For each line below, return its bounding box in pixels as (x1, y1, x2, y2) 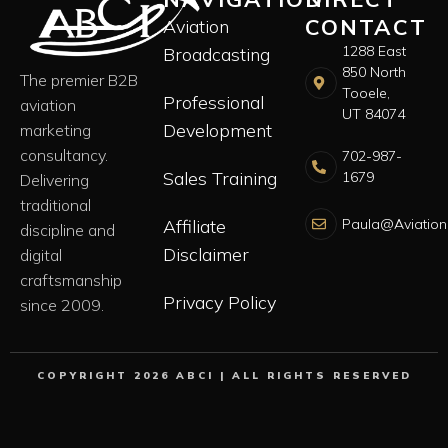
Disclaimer (162, 243, 249, 267)
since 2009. (20, 295, 104, 316)
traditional (20, 195, 91, 216)
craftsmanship (20, 270, 122, 291)
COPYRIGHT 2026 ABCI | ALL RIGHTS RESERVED (36, 369, 412, 383)
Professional (162, 91, 264, 115)
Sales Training (162, 167, 277, 191)
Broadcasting (162, 43, 270, 67)
